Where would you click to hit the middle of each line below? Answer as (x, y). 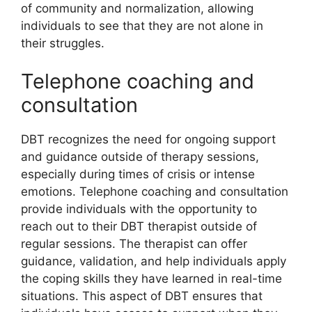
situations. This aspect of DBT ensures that (142, 296)
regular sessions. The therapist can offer (134, 244)
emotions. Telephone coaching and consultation (155, 192)
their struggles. (63, 43)
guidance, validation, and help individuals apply (154, 261)
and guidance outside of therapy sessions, (140, 157)
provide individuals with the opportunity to (139, 209)
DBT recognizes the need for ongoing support (148, 139)
